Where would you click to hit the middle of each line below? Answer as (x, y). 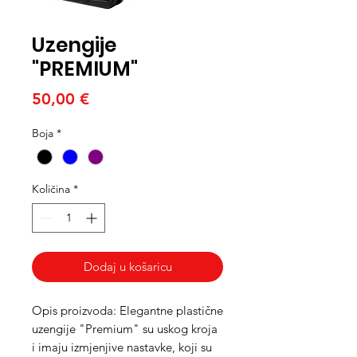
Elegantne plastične (171, 311)
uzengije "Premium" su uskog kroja (125, 329)
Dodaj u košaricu (127, 267)
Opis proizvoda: (76, 311)
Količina (51, 189)
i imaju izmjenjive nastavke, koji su (122, 347)
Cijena (111, 98)
